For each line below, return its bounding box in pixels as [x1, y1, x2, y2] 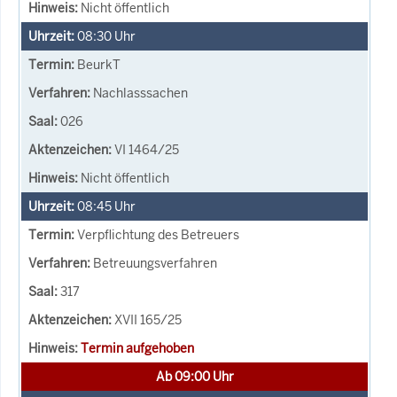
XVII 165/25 [114, 311, 182, 328]
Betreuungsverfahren [93, 254, 217, 271]
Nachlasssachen [93, 84, 188, 101]
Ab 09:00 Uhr [155, 368, 234, 385]
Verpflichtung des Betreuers [77, 226, 239, 243]
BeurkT [77, 56, 121, 73]
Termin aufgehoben [81, 339, 194, 356]
